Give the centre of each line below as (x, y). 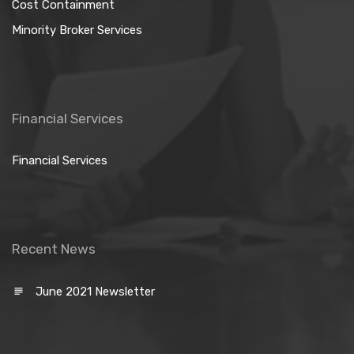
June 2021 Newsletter (95, 292)
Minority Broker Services (77, 30)
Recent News (54, 249)
